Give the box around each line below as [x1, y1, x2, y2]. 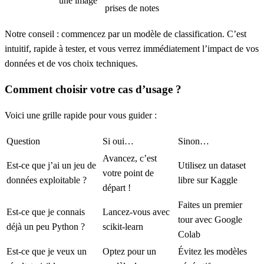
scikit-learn [103, 221, 143, 232]
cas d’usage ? [115, 83, 181, 96]
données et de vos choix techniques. [5, 58, 138, 69]
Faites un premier [178, 199, 242, 210]
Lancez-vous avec [103, 206, 170, 217]
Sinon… [178, 136, 209, 146]
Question [6, 136, 40, 146]
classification [174, 29, 222, 39]
